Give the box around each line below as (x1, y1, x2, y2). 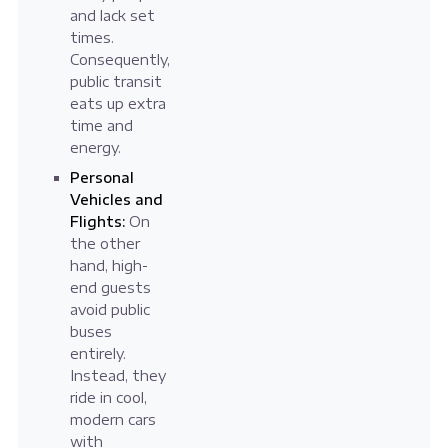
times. (69, 29, 114, 47)
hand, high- (69, 257, 148, 275)
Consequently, (69, 51, 170, 69)
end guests (69, 279, 151, 297)
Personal (69, 169, 134, 187)
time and (69, 117, 133, 135)
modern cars (69, 411, 156, 429)
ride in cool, (69, 389, 147, 407)
